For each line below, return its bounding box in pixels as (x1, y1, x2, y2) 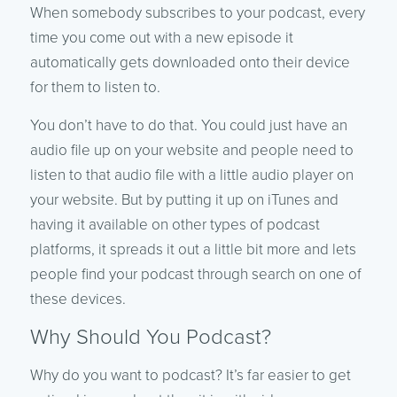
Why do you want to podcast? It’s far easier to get (29, 365, 351, 385)
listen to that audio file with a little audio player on (29, 165, 354, 184)
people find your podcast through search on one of (29, 264, 362, 284)
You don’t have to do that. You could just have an (29, 115, 347, 135)
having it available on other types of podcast (29, 214, 320, 234)
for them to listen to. (29, 77, 160, 97)
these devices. (29, 289, 126, 308)
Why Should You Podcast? (29, 323, 271, 350)
